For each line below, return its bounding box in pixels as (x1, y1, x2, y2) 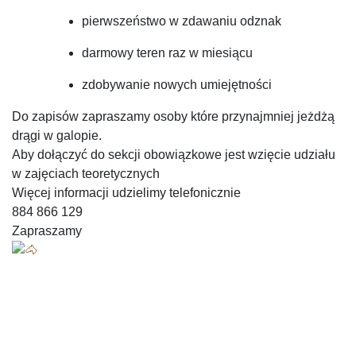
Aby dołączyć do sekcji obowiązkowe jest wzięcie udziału (12, 147, 335, 161)
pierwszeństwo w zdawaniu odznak (82, 14, 281, 28)
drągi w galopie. (12, 128, 102, 142)
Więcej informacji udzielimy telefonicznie (12, 185, 241, 199)
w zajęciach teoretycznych (12, 166, 160, 180)
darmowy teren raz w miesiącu (82, 45, 253, 60)
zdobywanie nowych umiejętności (82, 77, 272, 91)
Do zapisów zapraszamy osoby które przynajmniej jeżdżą (12, 109, 335, 123)
